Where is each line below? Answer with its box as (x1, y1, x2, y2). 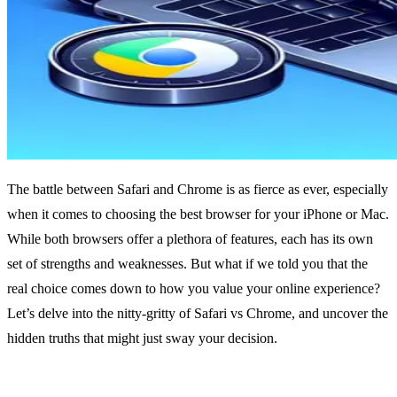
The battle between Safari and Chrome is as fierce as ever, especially (7, 182, 388, 198)
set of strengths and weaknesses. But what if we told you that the (7, 256, 368, 272)
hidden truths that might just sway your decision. (7, 331, 277, 346)
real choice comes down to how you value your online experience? (7, 281, 380, 297)
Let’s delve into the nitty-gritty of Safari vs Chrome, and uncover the (7, 306, 388, 322)
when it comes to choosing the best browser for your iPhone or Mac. (7, 206, 389, 222)
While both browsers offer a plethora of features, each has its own (7, 231, 373, 247)
